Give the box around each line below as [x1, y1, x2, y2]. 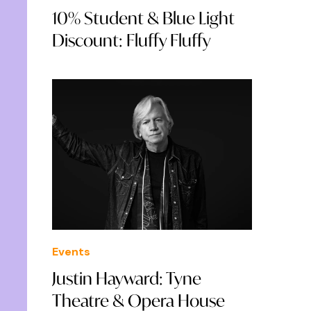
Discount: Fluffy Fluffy [52, 28, 211, 51]
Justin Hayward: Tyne [52, 267, 201, 289]
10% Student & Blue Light [52, 6, 235, 29]
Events [52, 244, 90, 259]
